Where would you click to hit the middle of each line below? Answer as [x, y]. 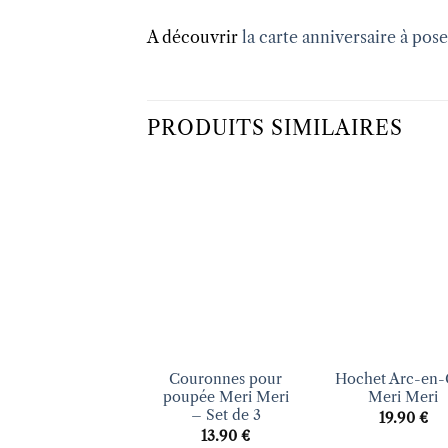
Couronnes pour [226, 379]
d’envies [267, 248]
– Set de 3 [225, 415]
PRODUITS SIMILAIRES [275, 128]
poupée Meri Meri [225, 397]
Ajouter [268, 220]
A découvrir [194, 36]
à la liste [267, 234]
